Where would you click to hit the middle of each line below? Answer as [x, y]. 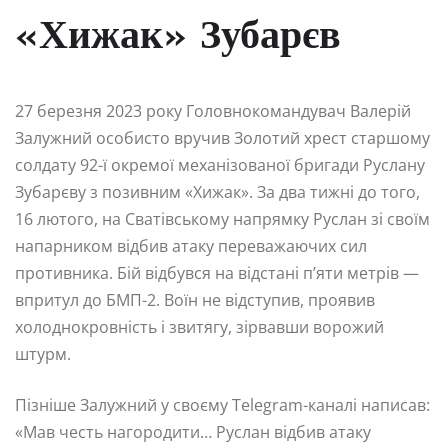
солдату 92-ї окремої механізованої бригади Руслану [220, 165]
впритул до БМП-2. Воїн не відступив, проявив [195, 300]
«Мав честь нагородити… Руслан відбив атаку [193, 432]
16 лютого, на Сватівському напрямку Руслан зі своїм [222, 219]
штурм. [43, 354]
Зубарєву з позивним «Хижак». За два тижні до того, [217, 192]
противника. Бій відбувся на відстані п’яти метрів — [217, 273]
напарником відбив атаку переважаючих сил [191, 246]
